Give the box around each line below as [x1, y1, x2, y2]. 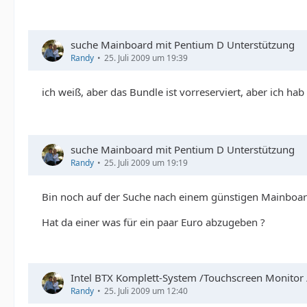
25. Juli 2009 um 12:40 [104, 284, 188, 297]
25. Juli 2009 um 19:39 [104, 52, 188, 64]
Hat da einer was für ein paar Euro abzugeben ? [42, 214, 265, 229]
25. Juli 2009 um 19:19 [104, 156, 188, 169]
